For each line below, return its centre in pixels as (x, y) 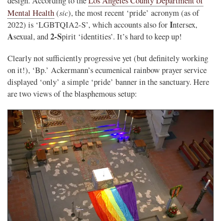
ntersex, (185, 24)
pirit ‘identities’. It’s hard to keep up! (122, 36)
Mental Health (31, 13)
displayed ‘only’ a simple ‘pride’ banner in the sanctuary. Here (108, 82)
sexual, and (32, 36)
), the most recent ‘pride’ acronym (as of (134, 13)
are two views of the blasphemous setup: (72, 93)
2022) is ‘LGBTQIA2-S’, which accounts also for (89, 24)
